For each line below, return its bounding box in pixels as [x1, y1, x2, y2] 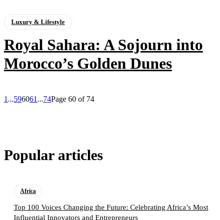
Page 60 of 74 [51, 95, 94, 104]
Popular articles [4, 147, 103, 164]
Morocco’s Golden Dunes [4, 55, 172, 73]
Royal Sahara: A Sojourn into [4, 36, 203, 54]
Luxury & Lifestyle [11, 18, 65, 26]
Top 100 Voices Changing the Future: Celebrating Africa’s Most [14, 203, 208, 212]
